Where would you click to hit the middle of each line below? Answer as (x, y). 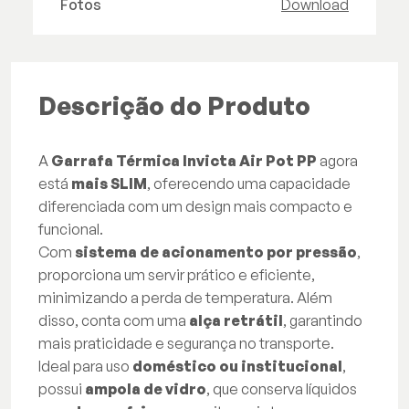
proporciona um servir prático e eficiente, (177, 275)
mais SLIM (109, 184)
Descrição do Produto (174, 106)
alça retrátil (236, 321)
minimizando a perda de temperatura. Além (185, 298)
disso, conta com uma (114, 321)
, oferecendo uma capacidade (249, 184)
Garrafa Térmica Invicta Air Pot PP (184, 161)
